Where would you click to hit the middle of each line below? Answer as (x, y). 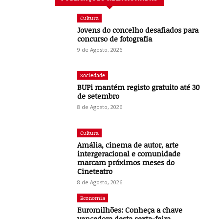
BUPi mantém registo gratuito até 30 (139, 87)
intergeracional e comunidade (129, 154)
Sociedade (93, 75)
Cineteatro (95, 171)
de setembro (99, 96)
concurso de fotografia (115, 38)
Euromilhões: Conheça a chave (130, 210)
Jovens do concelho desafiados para (138, 30)
